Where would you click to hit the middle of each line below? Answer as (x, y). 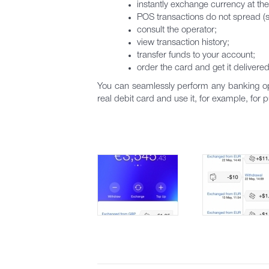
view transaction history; (183, 43)
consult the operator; (177, 30)
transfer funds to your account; (196, 55)
